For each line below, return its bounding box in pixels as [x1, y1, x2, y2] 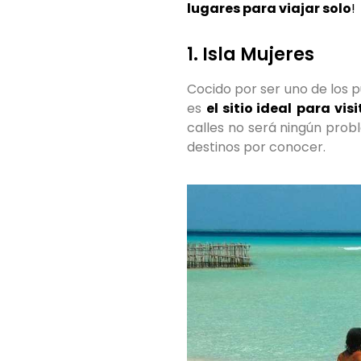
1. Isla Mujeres [187, 41, 314, 67]
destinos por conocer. [187, 137, 326, 156]
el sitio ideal [205, 98, 293, 118]
